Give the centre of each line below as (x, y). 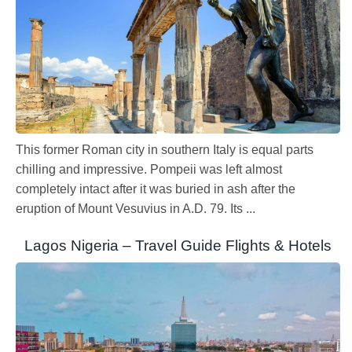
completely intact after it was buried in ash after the (156, 189)
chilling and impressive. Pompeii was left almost (149, 169)
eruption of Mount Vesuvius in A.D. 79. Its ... (136, 208)
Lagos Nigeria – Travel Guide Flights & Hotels (178, 245)
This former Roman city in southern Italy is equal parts (165, 149)
